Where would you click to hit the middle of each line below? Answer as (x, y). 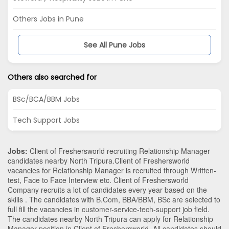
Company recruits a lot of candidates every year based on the (107, 190)
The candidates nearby (46, 219)
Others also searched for (52, 77)
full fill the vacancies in (45, 209)
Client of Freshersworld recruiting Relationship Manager (119, 151)
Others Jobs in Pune (48, 19)
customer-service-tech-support (131, 209)
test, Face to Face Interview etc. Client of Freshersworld (98, 180)
